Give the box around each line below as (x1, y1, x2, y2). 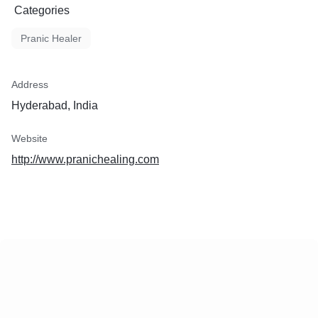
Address (11, 79, 48, 90)
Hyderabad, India (11, 99, 98, 111)
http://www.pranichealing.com (11, 153, 159, 165)
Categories (14, 4, 70, 16)
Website (11, 133, 48, 144)
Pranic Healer (21, 33, 82, 44)
